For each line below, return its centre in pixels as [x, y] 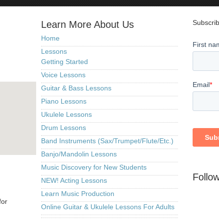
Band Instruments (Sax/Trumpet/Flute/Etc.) [107, 141]
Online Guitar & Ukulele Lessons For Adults [108, 207]
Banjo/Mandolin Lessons [79, 154]
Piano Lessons [64, 101]
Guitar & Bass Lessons [76, 88]
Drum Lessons [64, 128]
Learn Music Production [78, 194]
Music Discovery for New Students [94, 167]
